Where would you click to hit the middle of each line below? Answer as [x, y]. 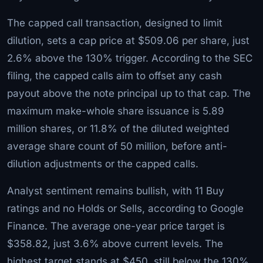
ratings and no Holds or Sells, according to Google [125, 208]
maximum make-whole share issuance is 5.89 [116, 111]
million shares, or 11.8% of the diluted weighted [118, 128]
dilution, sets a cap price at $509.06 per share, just [128, 40]
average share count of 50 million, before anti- [117, 146]
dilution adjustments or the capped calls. [103, 163]
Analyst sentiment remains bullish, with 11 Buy [116, 190]
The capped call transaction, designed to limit [115, 23]
